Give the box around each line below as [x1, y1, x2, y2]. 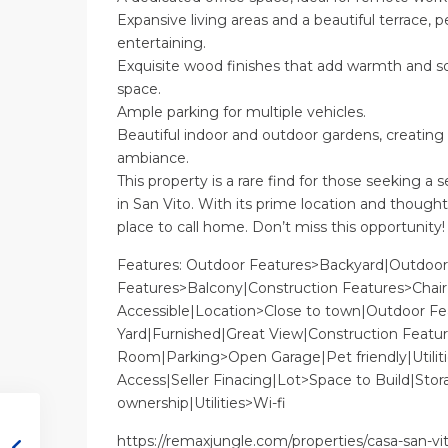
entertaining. [117, 34, 206, 53]
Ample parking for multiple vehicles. [117, 103, 366, 122]
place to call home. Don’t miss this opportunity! [117, 218, 445, 237]
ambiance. [117, 149, 189, 168]
